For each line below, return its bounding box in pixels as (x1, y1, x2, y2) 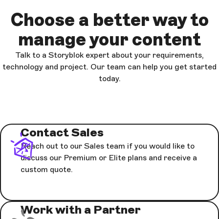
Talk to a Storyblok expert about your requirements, (15, 50, 204, 60)
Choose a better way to (10, 9, 209, 30)
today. (98, 73, 121, 83)
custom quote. (21, 164, 73, 174)
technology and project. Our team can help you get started (2, 62, 217, 71)
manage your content (18, 28, 201, 50)
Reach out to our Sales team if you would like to (21, 141, 195, 151)
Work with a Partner (21, 202, 141, 217)
